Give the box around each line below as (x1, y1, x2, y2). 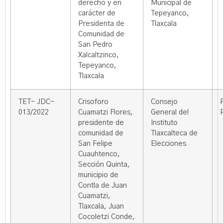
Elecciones (151, 140, 186, 147)
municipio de (78, 172, 118, 179)
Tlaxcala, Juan (78, 203, 124, 210)
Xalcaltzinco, (78, 52, 119, 59)
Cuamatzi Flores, (78, 109, 133, 116)
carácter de (78, 10, 115, 17)
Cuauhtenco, (78, 151, 120, 158)
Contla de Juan (78, 182, 127, 189)
